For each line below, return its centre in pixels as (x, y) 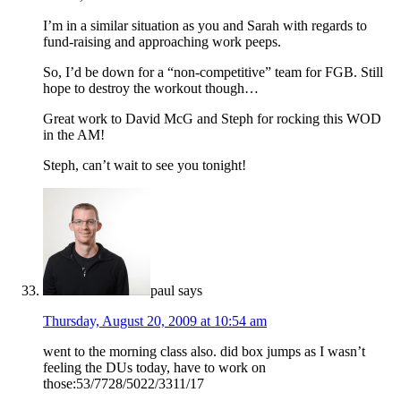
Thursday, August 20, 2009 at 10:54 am (155, 321)
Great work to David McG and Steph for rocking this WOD (212, 119)
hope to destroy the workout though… (151, 89)
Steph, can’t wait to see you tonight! (145, 166)
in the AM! (74, 135)
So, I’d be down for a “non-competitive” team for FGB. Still (213, 73)
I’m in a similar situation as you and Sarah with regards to (205, 26)
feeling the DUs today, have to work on (154, 368)
